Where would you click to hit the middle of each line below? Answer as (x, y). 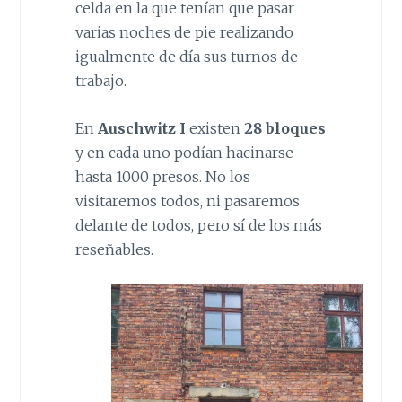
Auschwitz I (141, 128)
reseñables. (114, 249)
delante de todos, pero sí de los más (198, 225)
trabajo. (100, 81)
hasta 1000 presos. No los (162, 176)
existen (214, 128)
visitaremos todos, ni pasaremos (187, 201)
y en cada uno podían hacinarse (184, 152)
